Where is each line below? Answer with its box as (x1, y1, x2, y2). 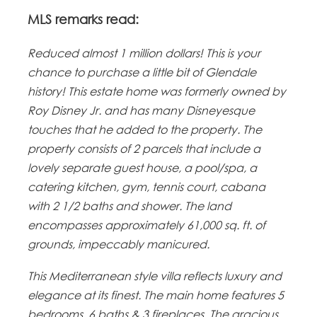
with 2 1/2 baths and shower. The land (28, 198, 232, 213)
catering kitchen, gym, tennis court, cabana (28, 179, 266, 194)
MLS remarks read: (28, 11, 139, 27)
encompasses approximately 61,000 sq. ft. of (28, 217, 266, 232)
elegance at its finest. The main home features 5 (28, 287, 284, 302)
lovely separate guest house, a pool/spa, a (28, 160, 258, 175)
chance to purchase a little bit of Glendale (28, 64, 257, 79)
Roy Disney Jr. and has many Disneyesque (28, 103, 255, 117)
